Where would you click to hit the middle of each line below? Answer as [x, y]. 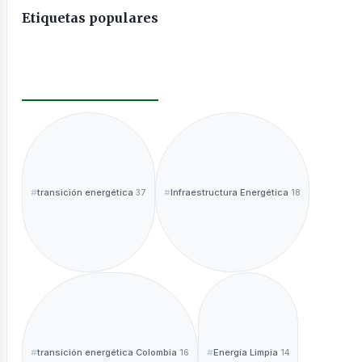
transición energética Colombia [107, 352]
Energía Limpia [246, 352]
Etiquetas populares [90, 17]
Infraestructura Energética [229, 192]
